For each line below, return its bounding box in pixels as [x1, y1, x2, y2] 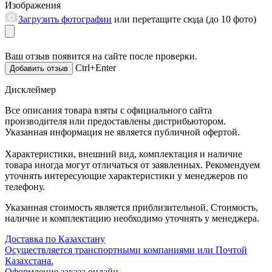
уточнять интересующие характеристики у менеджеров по [5, 170, 248, 181]
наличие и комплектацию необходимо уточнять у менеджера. [5, 212, 259, 223]
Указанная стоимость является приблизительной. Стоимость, [5, 202, 258, 212]
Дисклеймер [5, 84, 56, 95]
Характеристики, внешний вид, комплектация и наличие [5, 148, 242, 159]
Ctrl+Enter [75, 62, 116, 73]
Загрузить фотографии [18, 13, 112, 24]
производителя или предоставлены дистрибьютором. [5, 115, 226, 126]
